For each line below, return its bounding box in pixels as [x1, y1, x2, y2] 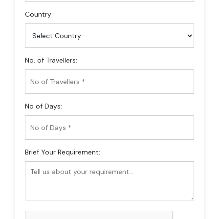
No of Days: [25, 102, 62, 111]
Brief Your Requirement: [25, 148, 100, 157]
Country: [25, 10, 53, 19]
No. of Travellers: [25, 56, 77, 65]
